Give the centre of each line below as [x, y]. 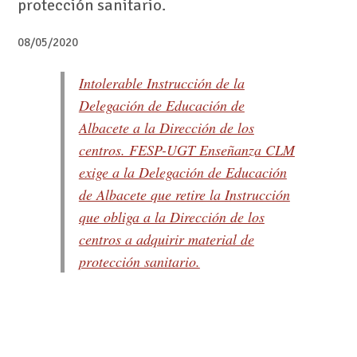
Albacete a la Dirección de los [166, 128]
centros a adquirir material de [166, 239]
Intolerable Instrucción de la [161, 83]
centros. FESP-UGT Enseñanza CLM [186, 150]
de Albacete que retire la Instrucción [184, 195]
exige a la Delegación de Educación [182, 173]
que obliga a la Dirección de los [171, 217]
